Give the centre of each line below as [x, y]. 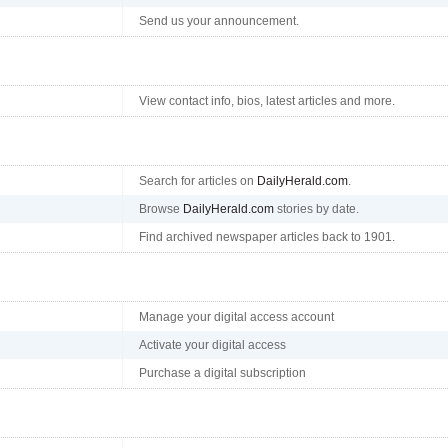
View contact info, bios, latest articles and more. [267, 101]
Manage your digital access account [236, 317]
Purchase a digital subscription [222, 373]
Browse [161, 209]
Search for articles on [198, 181]
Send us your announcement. [219, 21]
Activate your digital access [212, 345]
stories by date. [316, 209]
